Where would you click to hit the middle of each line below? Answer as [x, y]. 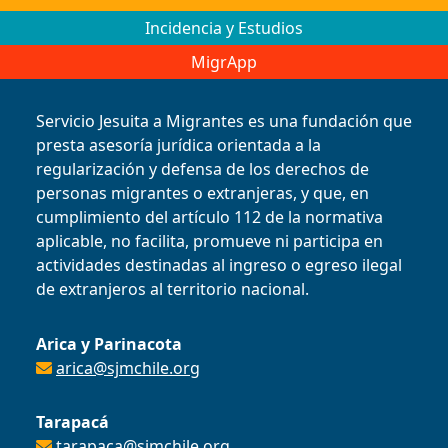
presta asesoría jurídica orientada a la [178, 145]
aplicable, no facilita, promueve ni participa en [209, 241]
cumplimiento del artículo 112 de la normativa [209, 217]
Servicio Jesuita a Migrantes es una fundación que [224, 121]
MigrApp [224, 62]
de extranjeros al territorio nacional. [172, 289]
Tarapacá [72, 422]
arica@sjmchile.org [128, 368]
